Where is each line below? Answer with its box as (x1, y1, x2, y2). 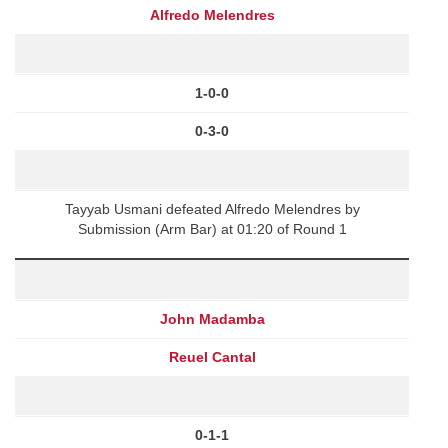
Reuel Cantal (168, 348, 256, 365)
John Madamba (159, 310, 265, 327)
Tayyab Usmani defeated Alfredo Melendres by (64, 200, 360, 217)
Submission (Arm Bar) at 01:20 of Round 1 (77, 220, 347, 237)
